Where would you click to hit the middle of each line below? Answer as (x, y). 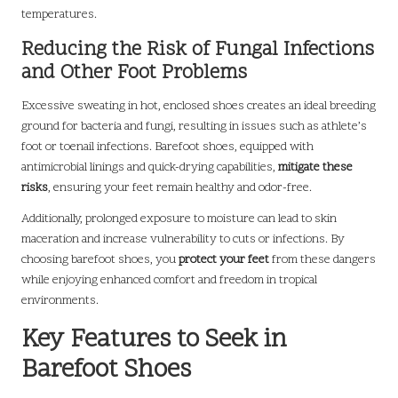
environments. (60, 301)
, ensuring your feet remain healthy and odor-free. (180, 188)
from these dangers (322, 260)
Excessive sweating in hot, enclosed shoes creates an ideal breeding (199, 107)
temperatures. (59, 15)
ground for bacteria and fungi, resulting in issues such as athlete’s (194, 127)
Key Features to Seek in (154, 341)
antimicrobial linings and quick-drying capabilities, (150, 168)
